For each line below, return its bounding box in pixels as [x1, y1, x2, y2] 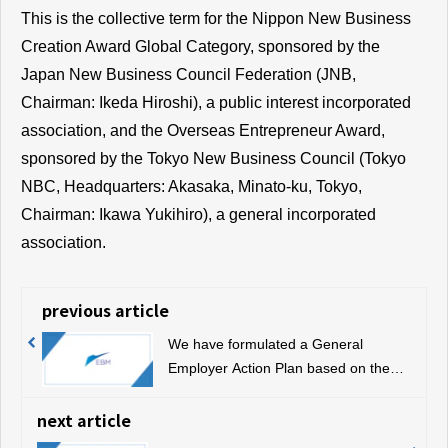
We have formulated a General [167, 336, 363, 352]
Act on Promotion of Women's [167, 384, 356, 400]
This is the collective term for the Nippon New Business [21, 10, 411, 27]
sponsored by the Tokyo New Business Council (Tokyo [21, 150, 406, 167]
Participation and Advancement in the [167, 408, 404, 424]
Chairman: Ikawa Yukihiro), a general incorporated [21, 206, 376, 223]
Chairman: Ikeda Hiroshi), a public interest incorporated [21, 94, 411, 111]
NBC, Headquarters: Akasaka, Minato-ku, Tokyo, [21, 178, 362, 195]
